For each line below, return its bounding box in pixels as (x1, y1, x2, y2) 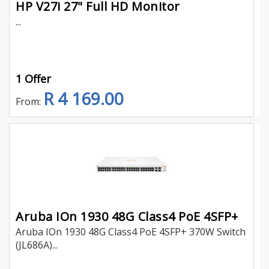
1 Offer (16, 71, 51, 86)
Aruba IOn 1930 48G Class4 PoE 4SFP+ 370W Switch (16, 225, 246, 239)
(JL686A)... (16, 238, 58, 252)
